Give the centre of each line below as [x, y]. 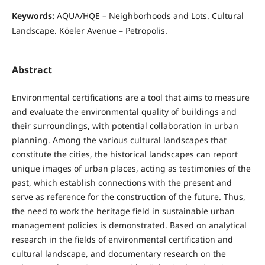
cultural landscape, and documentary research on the [119, 253]
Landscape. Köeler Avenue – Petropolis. [89, 31]
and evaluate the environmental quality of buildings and [124, 111]
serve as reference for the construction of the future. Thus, [128, 196]
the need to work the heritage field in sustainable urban [123, 211]
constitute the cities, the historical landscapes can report [125, 154]
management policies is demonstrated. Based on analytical [129, 225]
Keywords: [34, 16]
